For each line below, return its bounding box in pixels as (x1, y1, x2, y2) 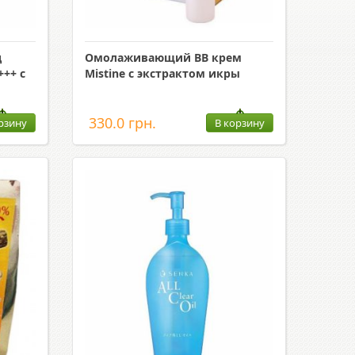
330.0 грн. (88, 113, 156, 132)
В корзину (214, 116, 265, 130)
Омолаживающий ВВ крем (84, 50, 242, 65)
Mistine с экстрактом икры (84, 66, 240, 81)
